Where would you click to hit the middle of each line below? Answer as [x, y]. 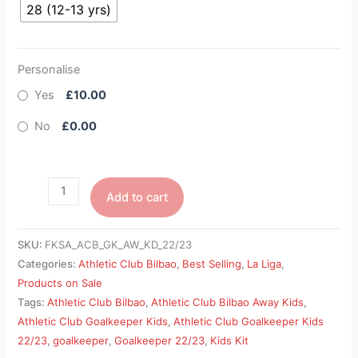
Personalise [49, 70]
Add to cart [137, 197]
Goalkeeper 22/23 [160, 340]
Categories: [48, 263]
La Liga [265, 263]
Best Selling [212, 263]
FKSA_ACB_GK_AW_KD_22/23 [119, 244]
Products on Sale [60, 282]
